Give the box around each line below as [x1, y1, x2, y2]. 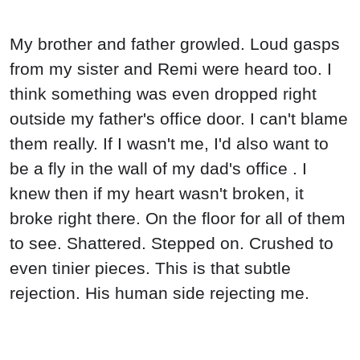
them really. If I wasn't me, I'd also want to [10, 133, 329, 153]
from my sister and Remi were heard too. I [10, 59, 332, 78]
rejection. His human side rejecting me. [10, 283, 309, 302]
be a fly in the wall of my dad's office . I [10, 158, 307, 178]
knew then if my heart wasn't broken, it [10, 183, 304, 202]
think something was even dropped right [10, 84, 317, 103]
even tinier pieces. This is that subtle [10, 258, 291, 277]
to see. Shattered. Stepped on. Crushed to [10, 233, 333, 252]
